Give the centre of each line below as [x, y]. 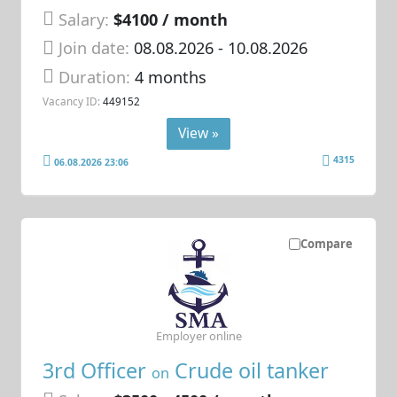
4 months [171, 77]
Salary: [84, 19]
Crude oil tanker [249, 370]
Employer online [198, 335]
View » [198, 132]
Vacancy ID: [72, 101]
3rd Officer [97, 370]
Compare [326, 243]
